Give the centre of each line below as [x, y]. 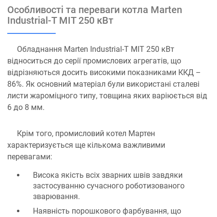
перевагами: [30, 157]
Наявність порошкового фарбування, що [107, 211]
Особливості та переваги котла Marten [95, 10]
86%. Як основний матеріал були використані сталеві [103, 84]
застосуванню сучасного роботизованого [109, 186]
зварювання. [56, 196]
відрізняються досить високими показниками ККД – [104, 72]
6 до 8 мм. [26, 107]
